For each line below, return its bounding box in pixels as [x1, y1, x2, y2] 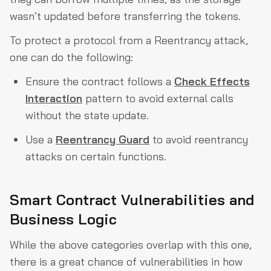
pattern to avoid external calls [82, 91, 233, 106]
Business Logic [10, 210, 117, 229]
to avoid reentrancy [149, 132, 248, 147]
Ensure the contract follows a [25, 74, 174, 89]
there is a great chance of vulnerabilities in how [10, 255, 243, 269]
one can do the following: [10, 50, 133, 65]
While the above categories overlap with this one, [10, 238, 252, 252]
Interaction [25, 91, 82, 106]
